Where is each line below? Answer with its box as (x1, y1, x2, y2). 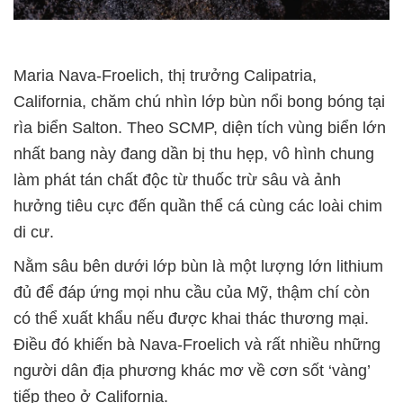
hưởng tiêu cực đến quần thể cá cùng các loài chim (13, 196, 382, 215)
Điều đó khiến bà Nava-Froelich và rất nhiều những (13, 335, 381, 354)
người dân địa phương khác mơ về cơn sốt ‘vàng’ (13, 361, 370, 380)
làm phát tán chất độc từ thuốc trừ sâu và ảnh (13, 170, 341, 189)
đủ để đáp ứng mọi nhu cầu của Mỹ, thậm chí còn (13, 282, 370, 301)
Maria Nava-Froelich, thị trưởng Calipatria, (13, 66, 317, 85)
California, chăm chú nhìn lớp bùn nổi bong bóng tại (13, 92, 385, 111)
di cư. (13, 222, 54, 241)
